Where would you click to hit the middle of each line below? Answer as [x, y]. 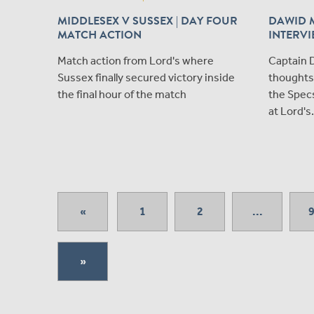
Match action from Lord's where [136, 61]
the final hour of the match [122, 95]
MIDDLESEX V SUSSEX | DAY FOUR [148, 21]
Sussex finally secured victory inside [146, 78]
